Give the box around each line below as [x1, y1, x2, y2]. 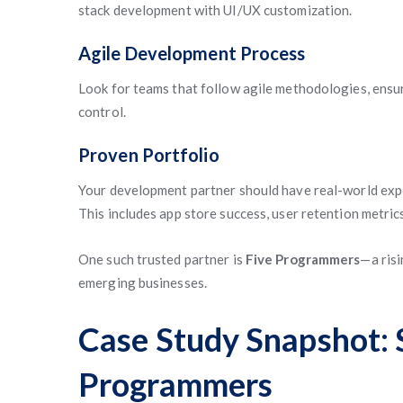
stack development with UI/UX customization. [78, 2, 353, 18]
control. [78, 103, 126, 120]
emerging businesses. [78, 274, 207, 291]
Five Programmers [245, 251, 361, 267]
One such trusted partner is [78, 251, 246, 267]
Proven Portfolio [78, 144, 219, 166]
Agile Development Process [78, 42, 306, 64]
